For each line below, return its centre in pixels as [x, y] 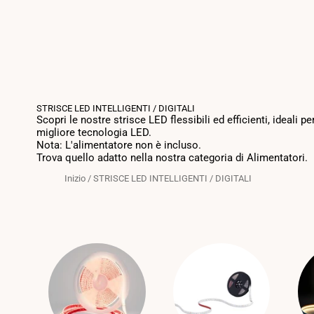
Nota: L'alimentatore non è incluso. [119, 145]
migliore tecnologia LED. [94, 132]
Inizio [75, 178]
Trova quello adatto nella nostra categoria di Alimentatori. [172, 158]
